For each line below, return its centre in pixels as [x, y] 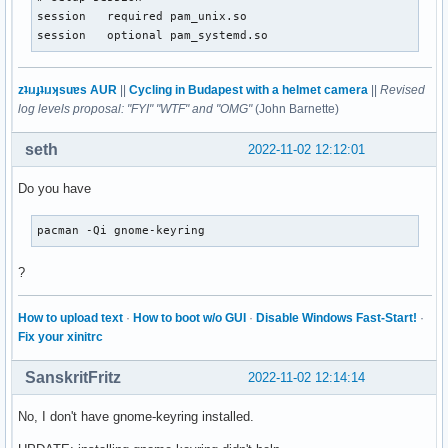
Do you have [54, 189]
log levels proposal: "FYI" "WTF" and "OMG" [135, 109]
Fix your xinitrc [60, 337]
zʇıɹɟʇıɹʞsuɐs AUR [67, 90]
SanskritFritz [73, 378]
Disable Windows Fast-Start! [336, 318]
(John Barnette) [295, 109]
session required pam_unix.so [142, 16]
